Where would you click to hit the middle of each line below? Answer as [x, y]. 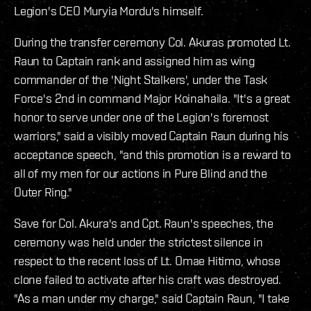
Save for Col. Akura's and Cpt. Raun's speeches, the [144, 224]
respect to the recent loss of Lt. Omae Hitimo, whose [147, 261]
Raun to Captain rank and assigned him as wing [134, 61]
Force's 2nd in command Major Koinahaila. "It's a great [152, 99]
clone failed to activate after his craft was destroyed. [148, 280]
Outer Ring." [43, 192]
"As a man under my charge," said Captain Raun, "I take [152, 299]
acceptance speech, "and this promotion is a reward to [152, 155]
